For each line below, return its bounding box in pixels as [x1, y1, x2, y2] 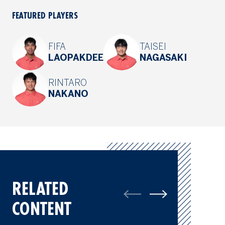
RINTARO [48, 77, 87, 89]
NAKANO [48, 88, 88, 100]
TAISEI [140, 41, 166, 53]
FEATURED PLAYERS [12, 9, 78, 22]
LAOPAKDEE [48, 52, 103, 64]
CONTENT [12, 195, 71, 221]
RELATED [12, 175, 68, 201]
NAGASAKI [140, 52, 187, 64]
